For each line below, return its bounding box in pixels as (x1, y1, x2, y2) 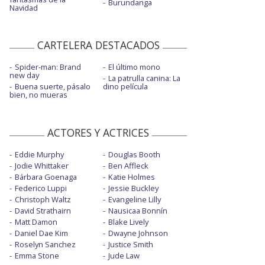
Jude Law (108, 250, 140, 261)
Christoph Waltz (15, 193, 71, 205)
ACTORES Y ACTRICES (47, 125, 149, 140)
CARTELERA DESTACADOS (37, 37, 160, 52)
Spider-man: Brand (15, 61, 81, 72)
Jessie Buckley (108, 182, 159, 193)
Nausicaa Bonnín (108, 205, 167, 216)
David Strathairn (15, 205, 71, 216)
